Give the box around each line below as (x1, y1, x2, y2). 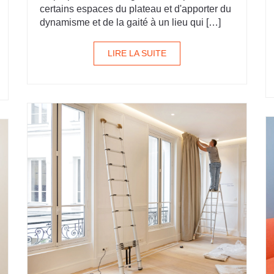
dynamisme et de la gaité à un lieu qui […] (40, 17, 221, 28)
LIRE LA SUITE (108, 48, 166, 58)
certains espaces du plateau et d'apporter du (40, 4, 231, 14)
